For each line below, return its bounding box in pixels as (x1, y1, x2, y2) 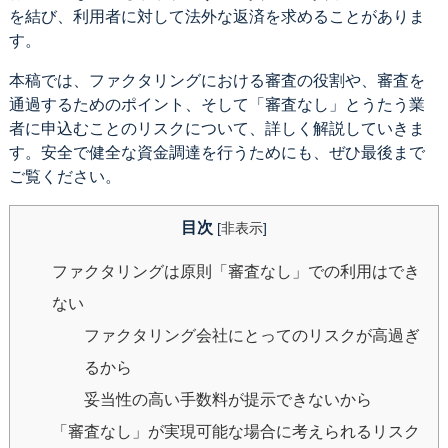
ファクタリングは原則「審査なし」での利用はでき (51, 262, 420, 280)
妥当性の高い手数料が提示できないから (83, 390, 372, 408)
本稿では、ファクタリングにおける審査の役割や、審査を (8, 71, 425, 89)
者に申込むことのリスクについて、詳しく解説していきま (8, 119, 425, 137)
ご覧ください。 (8, 167, 121, 185)
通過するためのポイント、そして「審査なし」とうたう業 (8, 95, 425, 113)
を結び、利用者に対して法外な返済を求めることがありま (8, 7, 425, 25)
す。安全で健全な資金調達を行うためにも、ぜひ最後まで (8, 143, 425, 161)
